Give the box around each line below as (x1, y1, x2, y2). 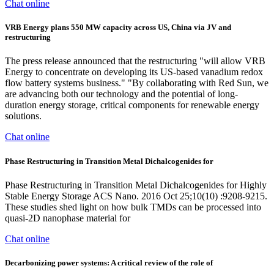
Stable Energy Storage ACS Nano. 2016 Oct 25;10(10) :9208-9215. (5, 190, 267, 201)
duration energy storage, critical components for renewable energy (5, 100, 259, 111)
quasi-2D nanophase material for (5, 212, 130, 223)
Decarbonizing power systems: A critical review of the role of (5, 257, 213, 267)
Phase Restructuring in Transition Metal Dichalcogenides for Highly (5, 179, 267, 190)
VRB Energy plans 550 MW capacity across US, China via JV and (5, 23, 231, 32)
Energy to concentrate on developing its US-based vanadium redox (5, 67, 263, 78)
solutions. (5, 111, 42, 122)
